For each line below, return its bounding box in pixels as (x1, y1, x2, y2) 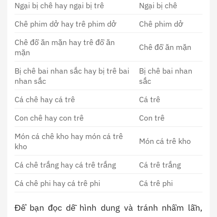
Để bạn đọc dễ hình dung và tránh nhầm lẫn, (15, 202, 202, 214)
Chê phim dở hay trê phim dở (15, 18, 117, 29)
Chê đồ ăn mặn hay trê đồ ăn (15, 37, 115, 47)
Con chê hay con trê (15, 112, 84, 123)
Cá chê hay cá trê (15, 94, 75, 105)
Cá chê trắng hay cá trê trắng (15, 159, 116, 170)
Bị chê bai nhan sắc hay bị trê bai (15, 65, 129, 76)
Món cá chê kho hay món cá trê (15, 131, 123, 141)
